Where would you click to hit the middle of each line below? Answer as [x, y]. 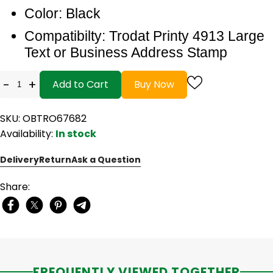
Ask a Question [106, 159]
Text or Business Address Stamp [126, 52]
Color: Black [62, 13]
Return [55, 159]
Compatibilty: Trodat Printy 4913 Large [144, 36]
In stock [76, 133]
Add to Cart [80, 84]
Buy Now [154, 84]
